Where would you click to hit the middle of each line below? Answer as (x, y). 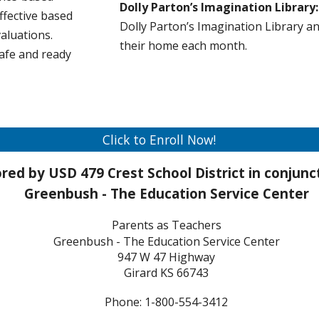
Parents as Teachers (166, 225)
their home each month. (184, 46)
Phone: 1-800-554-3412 (167, 302)
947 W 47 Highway (167, 257)
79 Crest (116, 173)
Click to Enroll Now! (159, 140)
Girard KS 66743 (167, 273)
